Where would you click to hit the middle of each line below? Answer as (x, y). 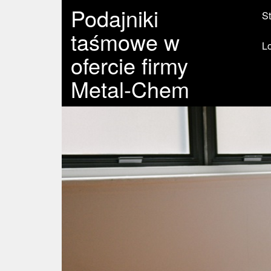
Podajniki (115, 18)
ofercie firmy (129, 65)
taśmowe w (125, 41)
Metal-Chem (130, 89)
